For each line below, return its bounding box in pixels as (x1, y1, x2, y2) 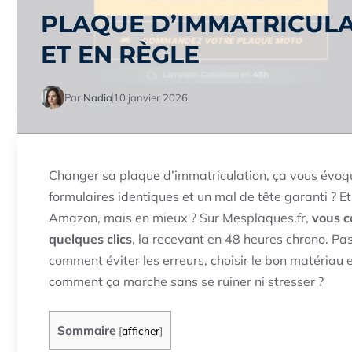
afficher (122, 324, 159, 337)
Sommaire (57, 323, 115, 338)
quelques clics (49, 231, 132, 247)
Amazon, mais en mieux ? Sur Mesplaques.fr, (49, 210, 312, 225)
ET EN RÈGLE (41, 40, 200, 69)
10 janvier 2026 (113, 90, 188, 104)
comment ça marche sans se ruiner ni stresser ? (49, 273, 324, 289)
